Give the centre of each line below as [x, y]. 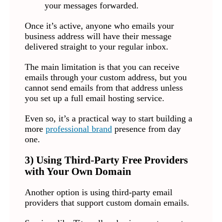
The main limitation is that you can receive [102, 67]
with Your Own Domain [78, 172]
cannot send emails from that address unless [104, 88]
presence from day [146, 129]
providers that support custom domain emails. [107, 203]
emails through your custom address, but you [106, 78]
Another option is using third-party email [98, 193]
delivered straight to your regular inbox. [96, 47]
